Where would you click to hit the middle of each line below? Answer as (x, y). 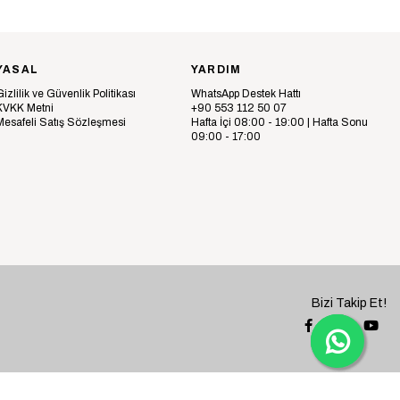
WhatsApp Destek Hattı (246, 94)
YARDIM (217, 70)
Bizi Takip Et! (349, 303)
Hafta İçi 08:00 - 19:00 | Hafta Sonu (279, 122)
